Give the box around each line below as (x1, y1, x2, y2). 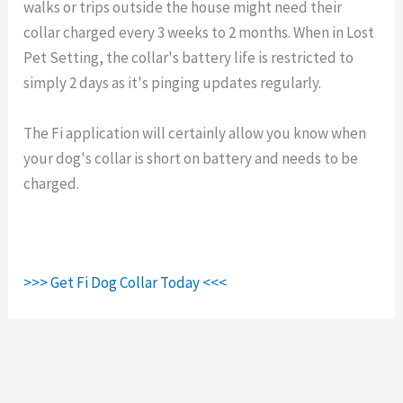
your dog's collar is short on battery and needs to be (23, 148, 359, 168)
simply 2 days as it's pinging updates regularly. (23, 73, 322, 94)
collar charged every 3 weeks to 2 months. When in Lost (23, 22, 375, 43)
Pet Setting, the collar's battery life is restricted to (23, 48, 354, 68)
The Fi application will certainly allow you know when (23, 122, 367, 143)
